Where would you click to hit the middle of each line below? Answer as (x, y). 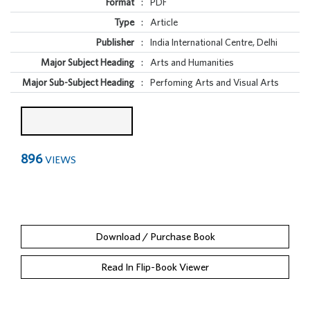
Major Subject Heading (88, 62)
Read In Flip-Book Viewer (155, 267)
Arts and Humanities (192, 62)
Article (164, 22)
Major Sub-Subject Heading (78, 82)
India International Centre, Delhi (214, 42)
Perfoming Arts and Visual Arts (215, 82)
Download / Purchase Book (155, 236)
